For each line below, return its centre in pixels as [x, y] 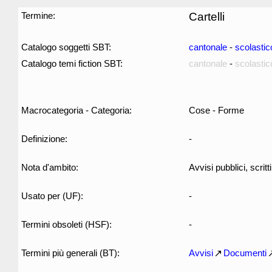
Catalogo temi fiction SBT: [72, 63]
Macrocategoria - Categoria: [76, 110]
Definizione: [44, 139]
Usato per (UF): [52, 196]
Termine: [38, 15]
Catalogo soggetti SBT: [66, 47]
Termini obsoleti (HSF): [66, 224]
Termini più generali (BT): [70, 253]
